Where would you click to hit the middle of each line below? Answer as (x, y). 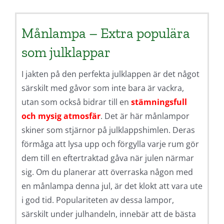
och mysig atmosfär (61, 116)
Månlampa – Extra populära (105, 33)
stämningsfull (159, 102)
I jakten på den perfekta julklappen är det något (110, 74)
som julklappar (66, 52)
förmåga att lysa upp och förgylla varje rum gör (110, 144)
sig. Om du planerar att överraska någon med (107, 172)
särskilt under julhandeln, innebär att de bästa (108, 214)
